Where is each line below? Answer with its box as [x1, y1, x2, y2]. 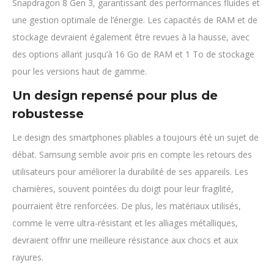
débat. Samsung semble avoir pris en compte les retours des [12, 149, 252, 160]
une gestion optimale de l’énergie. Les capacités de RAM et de [12, 14, 257, 26]
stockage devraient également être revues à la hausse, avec [12, 31, 250, 43]
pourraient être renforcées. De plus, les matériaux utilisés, [12, 200, 241, 212]
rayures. [12, 251, 43, 263]
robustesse [12, 106, 84, 121]
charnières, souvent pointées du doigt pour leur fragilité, [12, 183, 234, 194]
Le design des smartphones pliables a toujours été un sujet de [12, 131, 259, 143]
